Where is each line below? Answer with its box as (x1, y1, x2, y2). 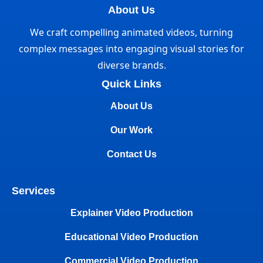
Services (12, 185, 55, 197)
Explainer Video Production (70, 208, 193, 218)
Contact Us (106, 149, 157, 159)
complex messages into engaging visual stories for (19, 42, 244, 55)
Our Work (110, 125, 153, 135)
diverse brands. (97, 59, 166, 72)
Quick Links (102, 78, 161, 90)
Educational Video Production (65, 232, 198, 242)
